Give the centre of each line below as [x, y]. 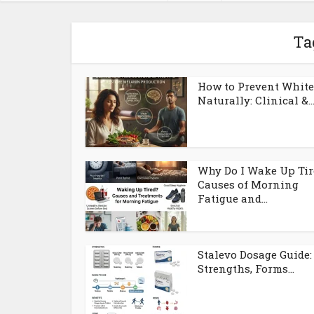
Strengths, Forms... [246, 268]
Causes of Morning [248, 184]
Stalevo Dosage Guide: [255, 254]
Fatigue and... [233, 198]
